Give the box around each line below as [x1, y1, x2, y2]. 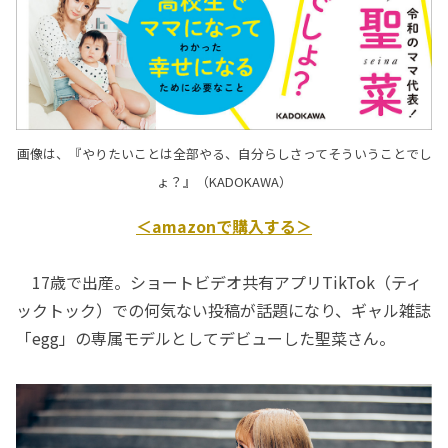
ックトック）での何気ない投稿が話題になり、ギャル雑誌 [16, 297, 431, 322]
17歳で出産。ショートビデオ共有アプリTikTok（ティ [16, 269, 422, 294]
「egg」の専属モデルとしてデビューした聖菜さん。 [16, 325, 395, 350]
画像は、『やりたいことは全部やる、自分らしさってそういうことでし [16, 143, 432, 163]
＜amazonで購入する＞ [136, 213, 312, 238]
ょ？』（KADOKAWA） [156, 171, 292, 191]
